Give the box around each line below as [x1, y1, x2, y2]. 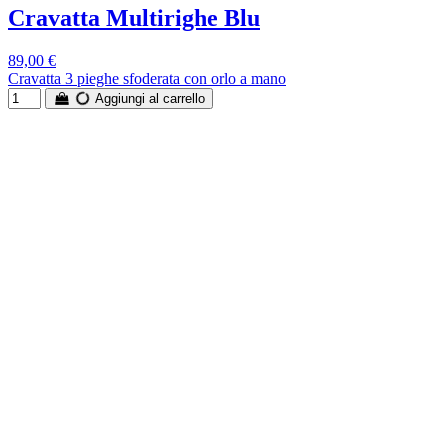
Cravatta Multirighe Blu [8, 5, 260, 32]
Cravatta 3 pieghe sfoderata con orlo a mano [8, 69, 286, 87]
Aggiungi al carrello [91, 90, 206, 106]
